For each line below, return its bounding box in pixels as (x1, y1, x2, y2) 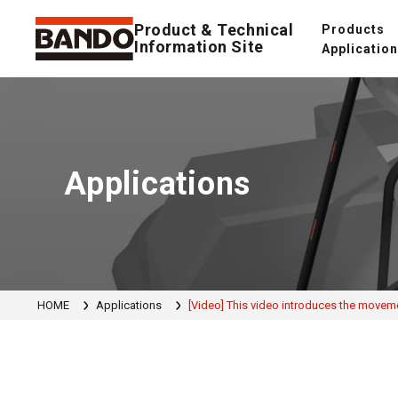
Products (322, 21, 385, 36)
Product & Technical (134, 20, 294, 40)
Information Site (134, 37, 264, 57)
